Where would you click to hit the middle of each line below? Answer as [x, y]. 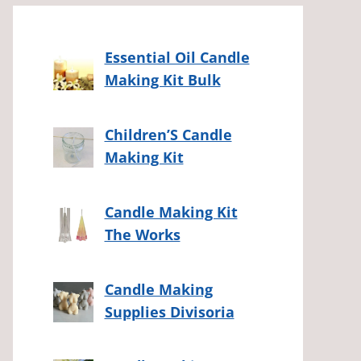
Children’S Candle [168, 134]
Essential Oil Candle [177, 57]
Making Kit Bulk [162, 79]
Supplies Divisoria [169, 311]
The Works [142, 234]
